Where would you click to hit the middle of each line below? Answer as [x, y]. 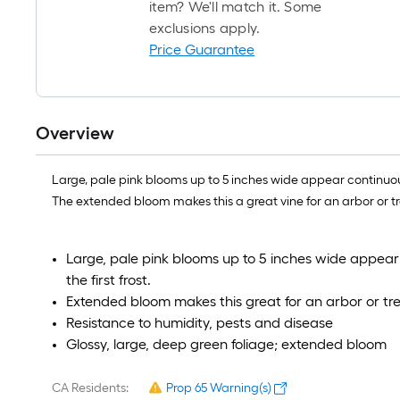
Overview [75, 133]
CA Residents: [90, 388]
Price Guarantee [202, 50]
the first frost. [108, 280]
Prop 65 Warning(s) [219, 388]
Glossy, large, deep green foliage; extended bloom [226, 345]
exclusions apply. [205, 29]
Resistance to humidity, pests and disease [200, 323]
